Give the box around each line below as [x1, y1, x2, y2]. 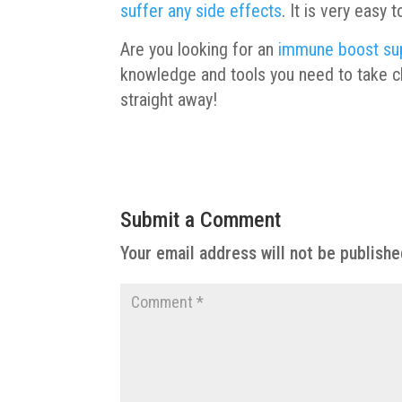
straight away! [120, 88, 218, 110]
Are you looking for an [120, 38, 279, 60]
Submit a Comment [120, 206, 282, 232]
